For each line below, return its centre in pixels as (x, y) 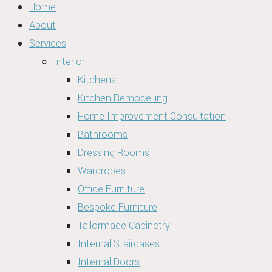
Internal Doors (109, 262)
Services (48, 43)
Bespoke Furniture (117, 207)
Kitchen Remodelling (123, 98)
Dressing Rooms (114, 153)
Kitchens (97, 80)
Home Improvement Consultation (152, 116)
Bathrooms (103, 134)
